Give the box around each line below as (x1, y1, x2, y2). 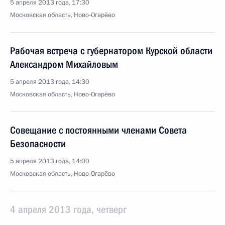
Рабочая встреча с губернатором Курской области (10, 45, 212, 57)
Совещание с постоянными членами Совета (10, 124, 187, 136)
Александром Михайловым (10, 58, 118, 70)
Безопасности (10, 138, 66, 150)
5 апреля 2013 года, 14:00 (10, 157, 89, 166)
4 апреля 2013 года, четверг (10, 203, 127, 215)
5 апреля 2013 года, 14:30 (10, 77, 89, 86)
